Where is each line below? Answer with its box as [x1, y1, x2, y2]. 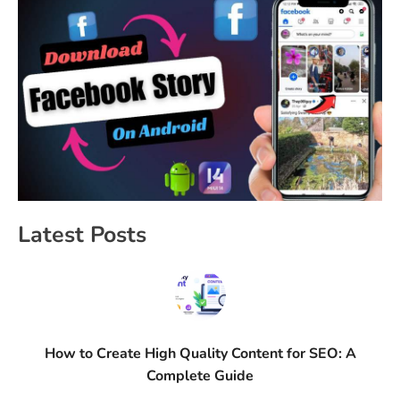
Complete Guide [146, 366, 254, 387]
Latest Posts [18, 220, 146, 251]
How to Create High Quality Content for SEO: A [44, 344, 356, 364]
